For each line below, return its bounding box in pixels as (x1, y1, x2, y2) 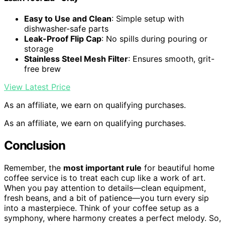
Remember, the (4, 162, 63, 173)
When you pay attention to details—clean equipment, (4, 182, 206, 193)
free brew (24, 64, 61, 74)
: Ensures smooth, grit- (128, 54, 214, 64)
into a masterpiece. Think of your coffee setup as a (4, 202, 199, 213)
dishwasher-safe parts (24, 24, 108, 34)
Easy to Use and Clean (24, 14, 111, 24)
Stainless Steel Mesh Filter (24, 54, 128, 64)
